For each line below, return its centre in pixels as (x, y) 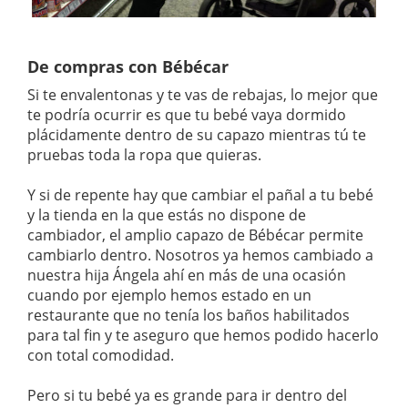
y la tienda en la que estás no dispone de (167, 214)
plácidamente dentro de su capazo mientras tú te (197, 134)
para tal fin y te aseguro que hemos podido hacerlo (203, 335)
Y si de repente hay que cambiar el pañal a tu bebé (200, 194)
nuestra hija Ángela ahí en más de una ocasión (187, 275)
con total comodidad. (101, 355)
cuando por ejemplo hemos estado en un (169, 295)
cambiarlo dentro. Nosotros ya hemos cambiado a (200, 255)
